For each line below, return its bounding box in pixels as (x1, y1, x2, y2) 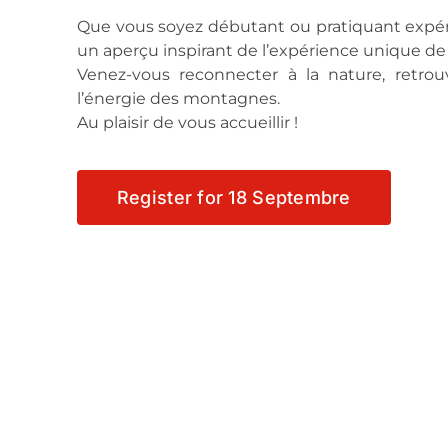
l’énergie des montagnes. (76, 89, 280, 108)
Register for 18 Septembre (116, 187, 351, 208)
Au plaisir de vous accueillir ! (76, 113, 298, 132)
